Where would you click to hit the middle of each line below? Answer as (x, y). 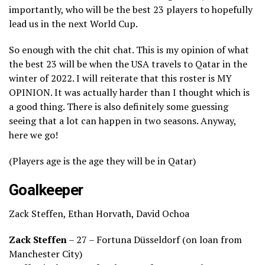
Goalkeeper (46, 190)
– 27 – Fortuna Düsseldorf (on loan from (154, 240)
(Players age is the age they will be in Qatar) (102, 161)
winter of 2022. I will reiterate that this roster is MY (120, 78)
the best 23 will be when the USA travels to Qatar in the (128, 64)
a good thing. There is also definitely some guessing (119, 107)
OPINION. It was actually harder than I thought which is (129, 93)
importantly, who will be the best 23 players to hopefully (131, 10)
